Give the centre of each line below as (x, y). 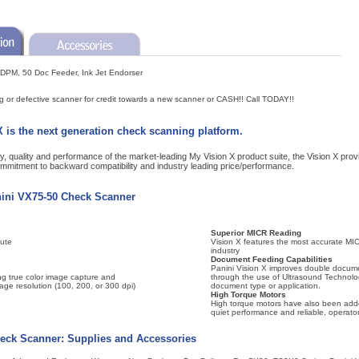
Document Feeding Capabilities (271, 259)
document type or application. (265, 286)
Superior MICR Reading (256, 233)
